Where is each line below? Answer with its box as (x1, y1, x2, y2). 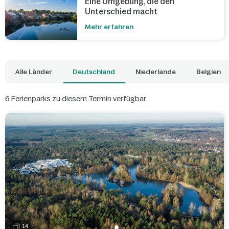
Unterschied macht (85, 7, 158, 16)
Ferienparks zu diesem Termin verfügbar (11, 95, 146, 103)
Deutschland (73, 67, 115, 76)
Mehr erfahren (85, 23, 134, 31)
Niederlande (135, 67, 176, 76)
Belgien (196, 67, 221, 76)
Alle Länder (15, 67, 52, 76)
